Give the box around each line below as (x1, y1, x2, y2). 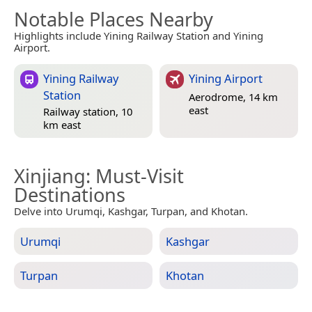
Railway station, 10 (43, 104, 132, 118)
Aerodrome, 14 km (189, 89, 278, 104)
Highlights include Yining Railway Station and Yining (14, 29, 263, 43)
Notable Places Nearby (14, 6, 213, 33)
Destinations (14, 182, 125, 208)
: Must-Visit (86, 163, 184, 189)
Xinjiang (14, 163, 86, 189)
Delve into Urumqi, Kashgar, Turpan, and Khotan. (14, 204, 248, 219)
